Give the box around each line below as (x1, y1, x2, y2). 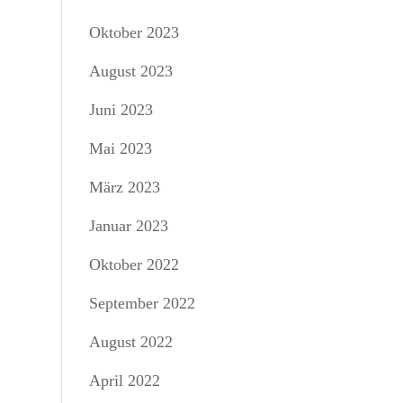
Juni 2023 (88, 101, 153, 119)
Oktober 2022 (88, 255, 179, 273)
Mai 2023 (88, 139, 152, 157)
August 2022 (88, 333, 173, 351)
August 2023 (88, 62, 173, 80)
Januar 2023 (88, 217, 168, 235)
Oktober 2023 (88, 23, 179, 41)
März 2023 (88, 178, 160, 196)
